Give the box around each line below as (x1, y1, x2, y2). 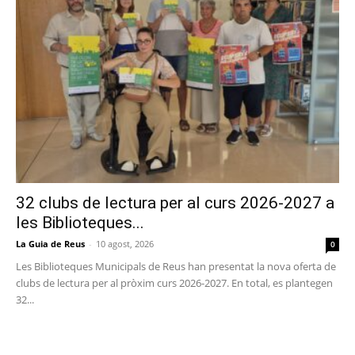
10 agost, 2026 (96, 237, 154, 250)
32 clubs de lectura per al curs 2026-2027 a (16, 193, 334, 212)
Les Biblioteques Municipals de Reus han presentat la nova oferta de (16, 258, 336, 273)
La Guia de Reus (16, 237, 85, 250)
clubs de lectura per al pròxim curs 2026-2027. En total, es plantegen (16, 275, 333, 290)
